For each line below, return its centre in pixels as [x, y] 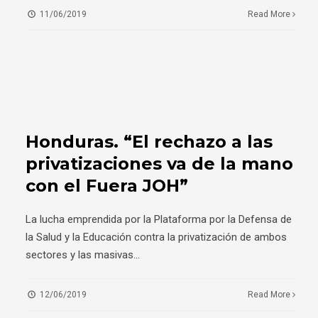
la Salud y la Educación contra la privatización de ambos [156, 237]
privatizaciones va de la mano [159, 164]
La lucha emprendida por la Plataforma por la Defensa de [159, 219]
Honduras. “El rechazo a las [149, 142]
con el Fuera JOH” [107, 186]
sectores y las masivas [79, 255]
